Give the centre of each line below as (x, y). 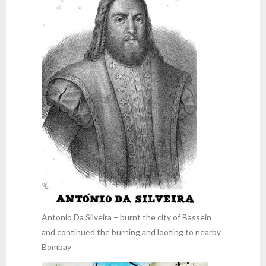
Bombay (56, 247)
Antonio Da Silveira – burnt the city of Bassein (126, 217)
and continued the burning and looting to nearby (131, 232)
